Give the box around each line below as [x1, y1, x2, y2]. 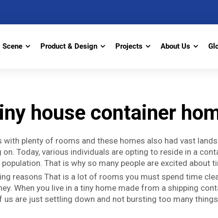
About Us [161, 42, 190, 51]
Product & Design [40, 42, 97, 51]
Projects [115, 42, 143, 51]
